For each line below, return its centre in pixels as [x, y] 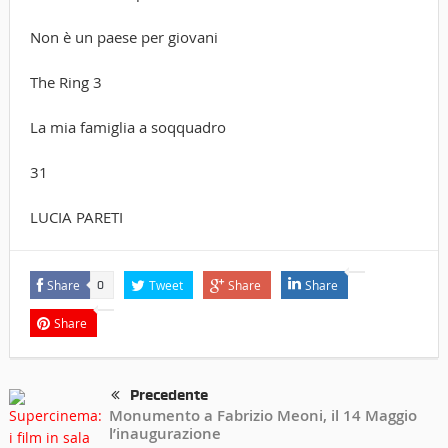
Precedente [168, 394]
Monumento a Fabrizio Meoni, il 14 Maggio [262, 416]
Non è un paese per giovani [123, 36]
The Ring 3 [65, 81]
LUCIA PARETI [76, 216]
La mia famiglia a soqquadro [127, 126]
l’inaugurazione [164, 434]
